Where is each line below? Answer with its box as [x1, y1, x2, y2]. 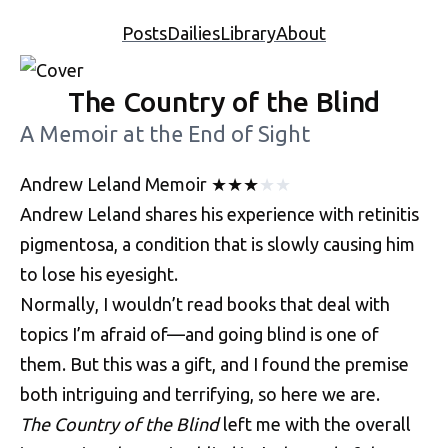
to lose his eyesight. [20, 264, 178, 285]
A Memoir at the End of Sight [20, 122, 310, 147]
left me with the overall [219, 414, 411, 435]
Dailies [167, 23, 220, 43]
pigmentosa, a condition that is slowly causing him [20, 234, 415, 255]
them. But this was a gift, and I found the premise [20, 354, 409, 375]
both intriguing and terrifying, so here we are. [20, 384, 380, 405]
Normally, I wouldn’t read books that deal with [20, 294, 390, 315]
